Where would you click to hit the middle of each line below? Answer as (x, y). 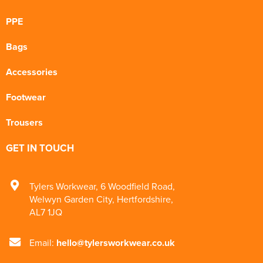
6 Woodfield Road (136, 186)
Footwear (26, 97)
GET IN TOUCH (40, 148)
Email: (43, 242)
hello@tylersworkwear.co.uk (116, 243)
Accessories (32, 72)
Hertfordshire (144, 199)
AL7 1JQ (46, 212)
